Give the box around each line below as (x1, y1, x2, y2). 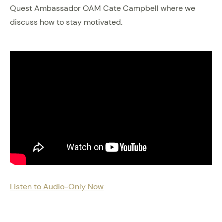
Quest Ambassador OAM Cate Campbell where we (10, 3, 195, 14)
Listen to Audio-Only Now (10, 181, 104, 192)
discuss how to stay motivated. (10, 17, 122, 28)
